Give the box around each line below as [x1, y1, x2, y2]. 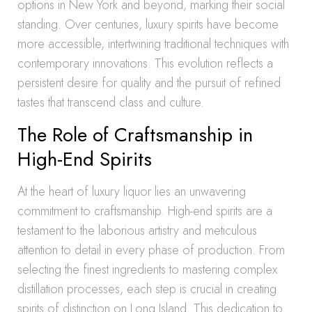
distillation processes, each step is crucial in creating [17, 280, 276, 298]
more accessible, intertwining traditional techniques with [17, 35, 289, 53]
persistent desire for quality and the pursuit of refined [17, 74, 281, 92]
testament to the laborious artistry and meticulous [17, 221, 257, 240]
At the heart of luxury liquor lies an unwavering [17, 182, 246, 201]
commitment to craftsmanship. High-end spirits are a [17, 202, 272, 220]
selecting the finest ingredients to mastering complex [17, 260, 277, 279]
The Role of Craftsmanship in [17, 120, 253, 149]
